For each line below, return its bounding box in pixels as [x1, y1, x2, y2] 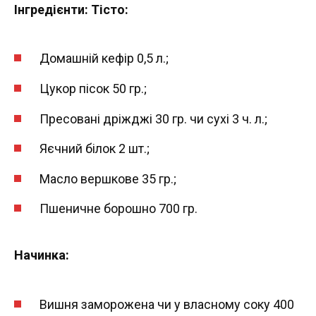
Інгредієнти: [14, 1, 88, 17]
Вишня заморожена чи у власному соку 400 [39, 297, 294, 312]
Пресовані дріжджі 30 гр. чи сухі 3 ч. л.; [39, 111, 267, 126]
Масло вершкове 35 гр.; [39, 171, 176, 186]
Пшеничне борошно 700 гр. [39, 201, 197, 217]
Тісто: [91, 1, 128, 17]
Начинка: [14, 248, 69, 263]
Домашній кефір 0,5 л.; [39, 51, 169, 66]
